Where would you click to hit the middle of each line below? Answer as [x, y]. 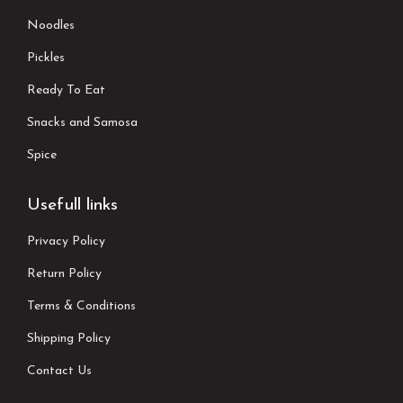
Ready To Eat [66, 90]
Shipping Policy [69, 338]
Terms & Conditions [81, 306]
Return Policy [64, 273]
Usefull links [72, 205]
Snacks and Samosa [82, 122]
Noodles [51, 25]
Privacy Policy [66, 241]
